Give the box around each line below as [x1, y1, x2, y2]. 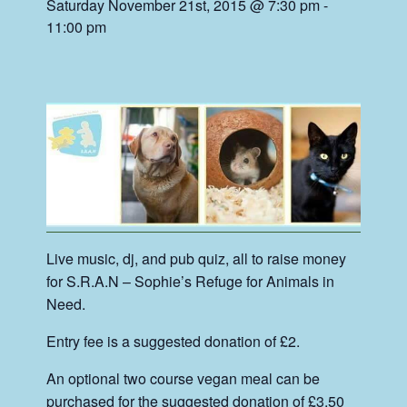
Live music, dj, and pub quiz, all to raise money [46, 247, 347, 269]
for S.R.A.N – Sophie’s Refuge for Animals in [46, 270, 335, 292]
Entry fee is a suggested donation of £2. [46, 330, 301, 352]
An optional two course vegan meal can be [46, 367, 321, 389]
